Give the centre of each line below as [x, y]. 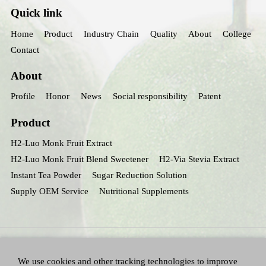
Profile [23, 96]
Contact [25, 50]
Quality [164, 34]
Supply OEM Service [49, 191]
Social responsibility [150, 96]
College [237, 34]
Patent [210, 96]
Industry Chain [111, 34]
